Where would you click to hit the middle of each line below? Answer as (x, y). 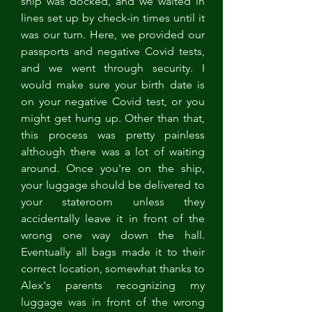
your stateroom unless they (113, 202)
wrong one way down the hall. (113, 235)
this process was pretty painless (113, 135)
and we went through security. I (113, 68)
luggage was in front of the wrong (113, 302)
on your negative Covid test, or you (113, 101)
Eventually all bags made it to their (113, 252)
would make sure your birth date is (113, 85)
